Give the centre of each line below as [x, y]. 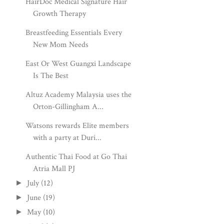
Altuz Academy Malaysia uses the [79, 95]
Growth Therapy [60, 14]
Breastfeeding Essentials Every [74, 33]
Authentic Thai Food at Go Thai [76, 157]
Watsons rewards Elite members [77, 126]
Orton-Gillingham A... [68, 107]
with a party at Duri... [67, 138]
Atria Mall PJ [54, 169]
